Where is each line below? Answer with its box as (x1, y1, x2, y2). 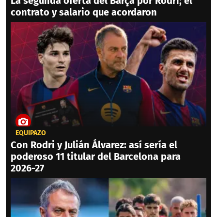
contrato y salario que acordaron (11, 6, 157, 18)
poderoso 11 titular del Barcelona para (11, 151, 181, 163)
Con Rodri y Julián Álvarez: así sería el (11, 139, 177, 151)
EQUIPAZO (15, 129, 46, 138)
